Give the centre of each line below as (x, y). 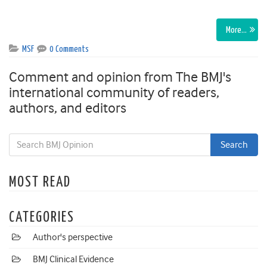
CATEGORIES (42, 218)
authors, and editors (68, 108)
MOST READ (40, 183)
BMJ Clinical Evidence (73, 260)
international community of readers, (114, 93)
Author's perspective (73, 237)
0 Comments (69, 49)
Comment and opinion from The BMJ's (120, 77)
